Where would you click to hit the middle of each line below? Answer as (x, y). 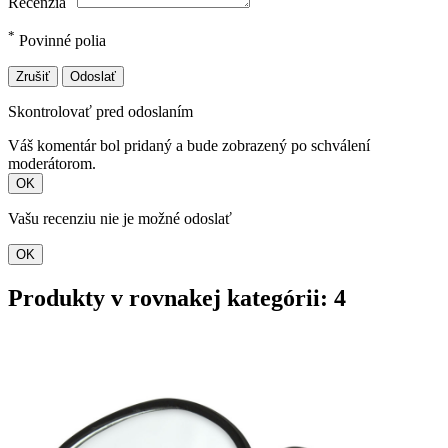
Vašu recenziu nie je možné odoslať (120, 219)
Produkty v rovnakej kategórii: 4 (177, 298)
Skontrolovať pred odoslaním (100, 112)
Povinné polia (60, 41)
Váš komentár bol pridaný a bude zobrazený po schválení (189, 146)
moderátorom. (52, 164)
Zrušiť (33, 77)
